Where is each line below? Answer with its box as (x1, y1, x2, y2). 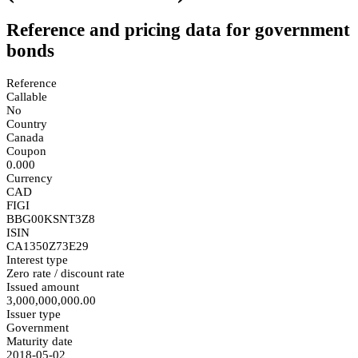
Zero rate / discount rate (6, 266, 125, 280)
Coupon (6, 144, 46, 157)
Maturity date (6, 334, 73, 348)
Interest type (6, 253, 68, 266)
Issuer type (6, 307, 61, 320)
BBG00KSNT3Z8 (6, 212, 95, 225)
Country (6, 117, 47, 130)
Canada (6, 130, 44, 144)
